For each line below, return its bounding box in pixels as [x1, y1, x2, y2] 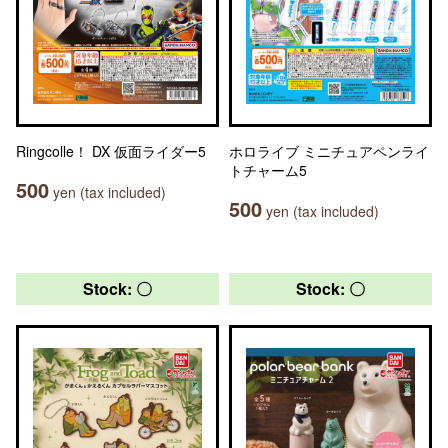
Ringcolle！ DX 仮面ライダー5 [16, 141, 206, 161]
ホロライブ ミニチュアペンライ [229, 141, 429, 161]
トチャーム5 [229, 160, 307, 180]
